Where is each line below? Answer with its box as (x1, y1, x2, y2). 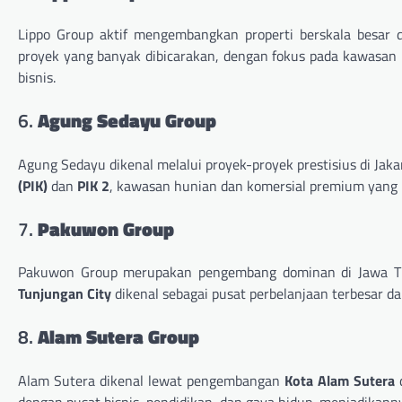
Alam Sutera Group (38, 322, 199, 352)
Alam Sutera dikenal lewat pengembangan (18, 370, 285, 392)
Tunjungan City (18, 283, 111, 305)
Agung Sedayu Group (38, 106, 216, 135)
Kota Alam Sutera (284, 370, 396, 392)
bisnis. (18, 66, 56, 89)
